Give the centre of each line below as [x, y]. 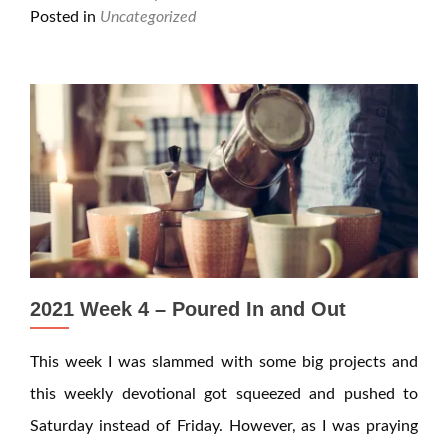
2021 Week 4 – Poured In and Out [188, 309]
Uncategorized [148, 17]
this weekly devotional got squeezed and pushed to [224, 394]
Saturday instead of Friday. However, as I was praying [224, 426]
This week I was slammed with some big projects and [224, 362]
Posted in [65, 17]
